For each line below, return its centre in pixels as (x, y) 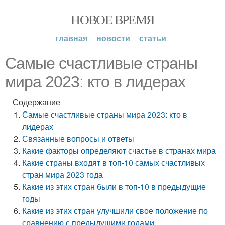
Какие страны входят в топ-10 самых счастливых (114, 162)
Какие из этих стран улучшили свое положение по (115, 211)
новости (113, 38)
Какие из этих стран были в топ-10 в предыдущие (114, 187)
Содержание (36, 102)
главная (71, 38)
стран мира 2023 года (63, 175)
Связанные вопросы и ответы (78, 138)
